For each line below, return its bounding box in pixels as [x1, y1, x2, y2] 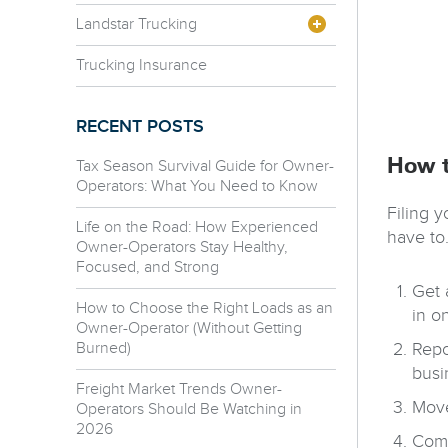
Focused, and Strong [76, 257, 219, 277]
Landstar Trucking [76, 14, 197, 34]
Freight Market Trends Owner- [76, 379, 282, 399]
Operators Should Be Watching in [76, 399, 302, 419]
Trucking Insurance [76, 55, 207, 75]
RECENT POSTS [76, 115, 204, 137]
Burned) [76, 338, 131, 358]
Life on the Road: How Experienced [76, 217, 318, 237]
